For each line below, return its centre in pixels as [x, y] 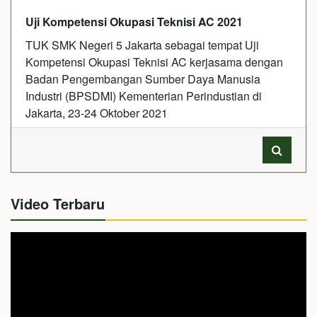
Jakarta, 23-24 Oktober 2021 [97, 113]
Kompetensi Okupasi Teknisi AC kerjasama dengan [154, 62]
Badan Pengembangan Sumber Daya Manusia [143, 79]
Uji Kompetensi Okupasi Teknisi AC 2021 [134, 22]
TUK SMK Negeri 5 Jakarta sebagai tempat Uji [142, 45]
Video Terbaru [58, 204]
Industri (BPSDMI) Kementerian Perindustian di [144, 96]
